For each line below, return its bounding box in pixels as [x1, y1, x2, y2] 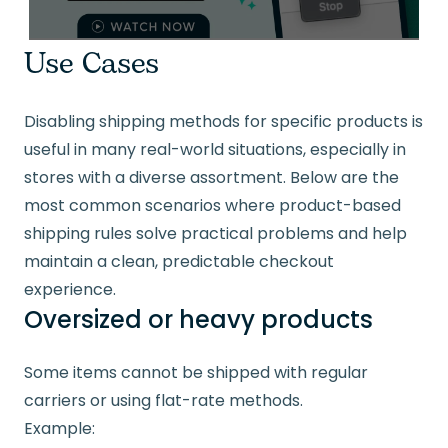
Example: [24, 417, 95, 441]
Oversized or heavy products [24, 303, 373, 337]
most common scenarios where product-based [24, 194, 401, 218]
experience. [24, 278, 116, 302]
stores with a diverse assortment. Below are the [24, 166, 399, 190]
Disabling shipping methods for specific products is [24, 110, 423, 134]
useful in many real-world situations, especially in [24, 138, 406, 162]
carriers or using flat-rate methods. [24, 389, 303, 413]
